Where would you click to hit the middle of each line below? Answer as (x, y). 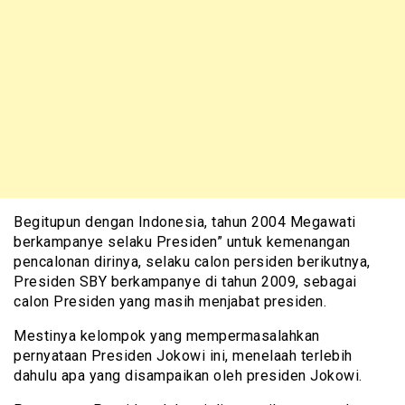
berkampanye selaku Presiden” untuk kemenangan (182, 241)
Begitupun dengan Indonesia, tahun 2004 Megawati (185, 221)
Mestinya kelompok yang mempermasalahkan (167, 335)
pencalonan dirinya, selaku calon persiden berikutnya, (192, 261)
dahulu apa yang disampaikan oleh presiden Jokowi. (188, 375)
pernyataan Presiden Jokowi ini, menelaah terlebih (183, 355)
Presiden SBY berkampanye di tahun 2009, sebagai (185, 281)
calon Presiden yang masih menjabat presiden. (170, 301)
